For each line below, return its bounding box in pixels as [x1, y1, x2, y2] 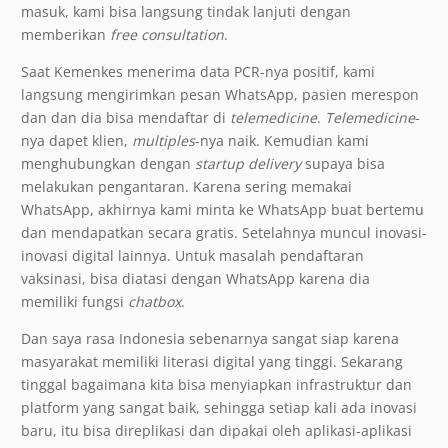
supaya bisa [301, 154, 385, 174]
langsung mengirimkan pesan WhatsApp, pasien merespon [21, 85, 419, 105]
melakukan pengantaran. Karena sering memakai [21, 177, 352, 197]
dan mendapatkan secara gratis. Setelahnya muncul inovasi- [21, 223, 427, 243]
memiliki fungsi [21, 292, 128, 312]
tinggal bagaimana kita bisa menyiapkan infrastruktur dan [21, 375, 412, 395]
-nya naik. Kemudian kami [195, 131, 369, 151]
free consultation [110, 25, 224, 45]
